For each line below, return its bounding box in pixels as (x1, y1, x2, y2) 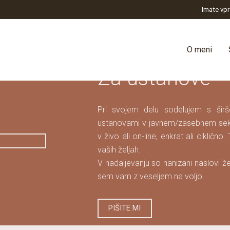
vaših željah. (97, 144, 141, 155)
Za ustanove (97, 66, 210, 90)
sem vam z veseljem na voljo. (97, 171, 204, 181)
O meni (187, 45, 213, 54)
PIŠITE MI (108, 203, 141, 213)
